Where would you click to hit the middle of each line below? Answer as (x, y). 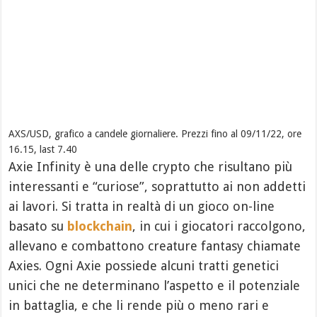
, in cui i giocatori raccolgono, (219, 226)
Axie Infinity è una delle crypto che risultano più (151, 167)
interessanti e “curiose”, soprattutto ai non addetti (157, 187)
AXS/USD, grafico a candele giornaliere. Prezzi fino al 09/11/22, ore (155, 134)
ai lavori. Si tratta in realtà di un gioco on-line (142, 207)
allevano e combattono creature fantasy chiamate (155, 246)
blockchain (100, 226)
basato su (38, 226)
